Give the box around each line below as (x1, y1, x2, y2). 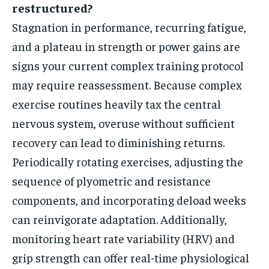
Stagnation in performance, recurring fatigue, (12, 19, 246, 35)
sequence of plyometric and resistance (12, 173, 211, 189)
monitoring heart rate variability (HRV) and (12, 231, 235, 246)
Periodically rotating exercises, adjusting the (12, 154, 243, 169)
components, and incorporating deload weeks (12, 192, 246, 208)
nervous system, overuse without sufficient (12, 115, 235, 131)
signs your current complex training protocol (12, 58, 244, 73)
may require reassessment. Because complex (12, 77, 242, 92)
